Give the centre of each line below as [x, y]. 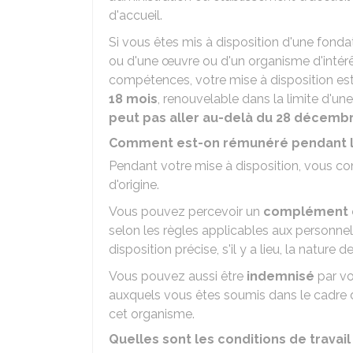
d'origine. [134, 185]
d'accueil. [136, 15]
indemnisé [282, 276]
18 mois [133, 99]
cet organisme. [152, 314]
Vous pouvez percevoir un [186, 212]
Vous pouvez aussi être [178, 276]
